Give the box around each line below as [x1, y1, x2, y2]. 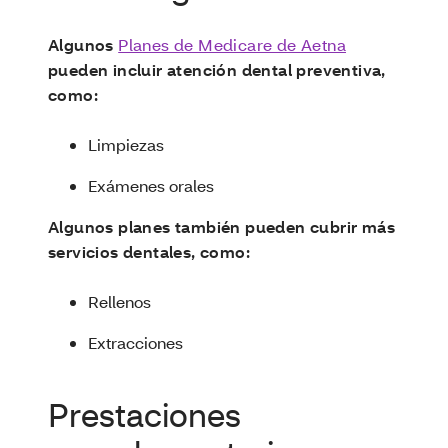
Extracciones [88, 332, 183, 353]
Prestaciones [48, 394, 241, 435]
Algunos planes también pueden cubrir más [48, 216, 395, 237]
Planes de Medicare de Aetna [118, 34, 347, 55]
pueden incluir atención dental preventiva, [48, 59, 386, 80]
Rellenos [88, 291, 151, 312]
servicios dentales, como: [48, 241, 250, 262]
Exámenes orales [88, 175, 214, 196]
